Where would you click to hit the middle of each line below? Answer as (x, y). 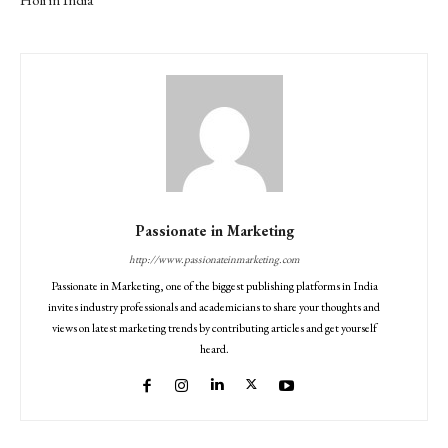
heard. (214, 348)
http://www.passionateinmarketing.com (214, 258)
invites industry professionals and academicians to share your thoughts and (214, 306)
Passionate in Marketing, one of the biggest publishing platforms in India (214, 285)
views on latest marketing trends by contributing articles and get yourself (214, 327)
